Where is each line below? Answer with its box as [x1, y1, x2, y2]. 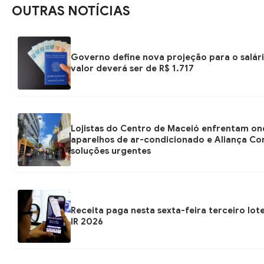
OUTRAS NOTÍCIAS [12, 3, 130, 19]
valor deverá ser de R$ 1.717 [71, 63, 194, 74]
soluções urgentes [71, 145, 151, 156]
